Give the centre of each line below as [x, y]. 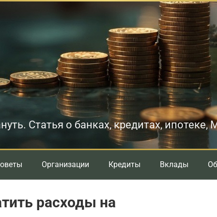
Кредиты [124, 164]
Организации [65, 164]
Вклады [174, 164]
